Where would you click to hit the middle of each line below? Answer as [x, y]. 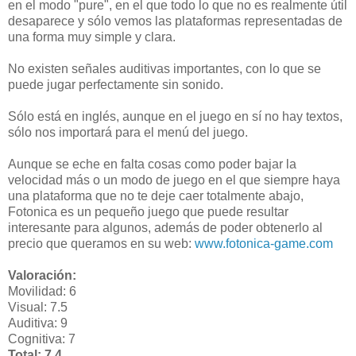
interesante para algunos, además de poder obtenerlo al [165, 228]
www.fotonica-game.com [264, 244]
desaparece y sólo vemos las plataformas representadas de [175, 21]
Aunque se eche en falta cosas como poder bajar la [152, 164]
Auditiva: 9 [38, 323]
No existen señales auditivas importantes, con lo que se [164, 69]
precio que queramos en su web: [101, 244]
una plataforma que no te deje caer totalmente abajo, [156, 196]
